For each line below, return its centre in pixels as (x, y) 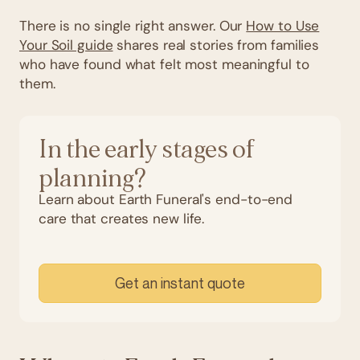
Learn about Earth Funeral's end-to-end (166, 199)
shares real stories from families (216, 45)
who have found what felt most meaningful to (164, 64)
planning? (92, 178)
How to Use (283, 25)
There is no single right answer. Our (133, 25)
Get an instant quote (180, 282)
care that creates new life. (122, 218)
